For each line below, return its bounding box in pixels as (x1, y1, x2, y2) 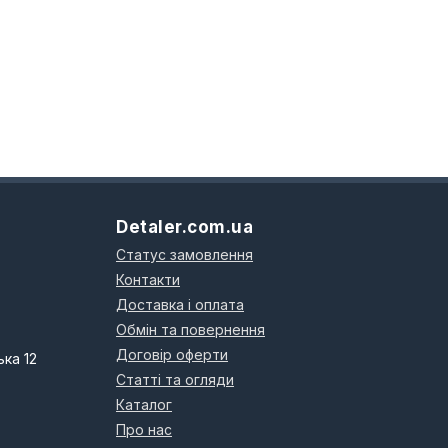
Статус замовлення (116, 246, 253, 263)
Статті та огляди (116, 371, 234, 388)
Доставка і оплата (116, 296, 244, 313)
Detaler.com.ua (116, 217, 253, 237)
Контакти (116, 271, 180, 288)
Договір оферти (116, 346, 228, 363)
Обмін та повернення (116, 321, 265, 338)
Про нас (116, 421, 172, 438)
